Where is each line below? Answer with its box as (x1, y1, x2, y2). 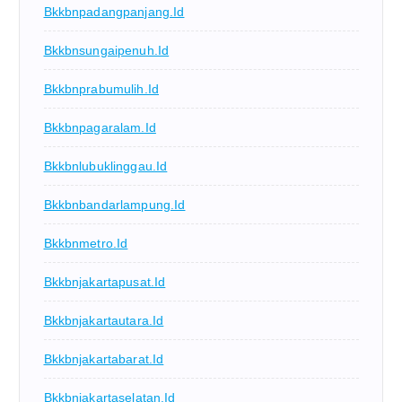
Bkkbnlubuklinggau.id (43, 158, 168, 173)
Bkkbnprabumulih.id (43, 81, 160, 96)
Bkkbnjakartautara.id (43, 312, 164, 328)
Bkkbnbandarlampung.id (43, 197, 186, 212)
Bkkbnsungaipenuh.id (43, 42, 170, 57)
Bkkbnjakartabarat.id (43, 351, 164, 366)
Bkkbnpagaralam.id (43, 119, 156, 135)
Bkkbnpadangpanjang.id (43, 4, 185, 19)
